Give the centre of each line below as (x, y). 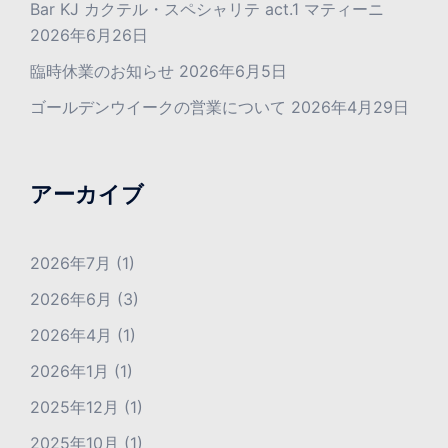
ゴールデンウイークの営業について (158, 107)
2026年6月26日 (89, 35)
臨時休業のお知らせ (102, 71)
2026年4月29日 (350, 107)
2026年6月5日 (233, 71)
